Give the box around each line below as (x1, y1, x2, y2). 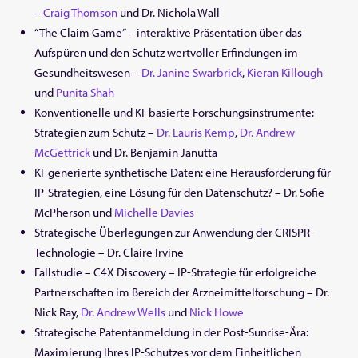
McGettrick (34, 145, 91, 161)
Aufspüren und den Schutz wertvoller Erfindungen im (34, 45, 299, 61)
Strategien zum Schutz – (34, 125, 157, 141)
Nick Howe (189, 304, 245, 320)
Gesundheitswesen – (34, 65, 142, 81)
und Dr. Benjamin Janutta (90, 145, 218, 161)
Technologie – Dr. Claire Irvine (34, 245, 185, 261)
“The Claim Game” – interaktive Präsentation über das (34, 25, 303, 41)
